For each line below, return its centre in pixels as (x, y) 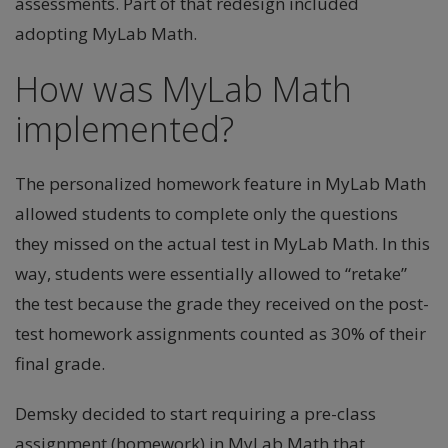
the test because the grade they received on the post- (222, 303)
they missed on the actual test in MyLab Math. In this (222, 243)
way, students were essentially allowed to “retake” (211, 273)
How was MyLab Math (183, 89)
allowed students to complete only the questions (206, 213)
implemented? (124, 129)
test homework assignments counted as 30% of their (220, 333)
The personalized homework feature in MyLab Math (220, 183)
